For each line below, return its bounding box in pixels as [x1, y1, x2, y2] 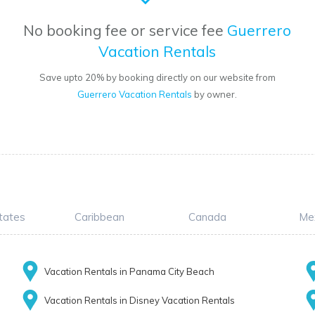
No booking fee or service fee [23, 21, 228, 40]
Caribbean [74, 210, 124, 224]
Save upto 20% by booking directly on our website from [39, 72, 276, 84]
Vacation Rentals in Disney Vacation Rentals [44, 295, 235, 307]
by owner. [192, 89, 238, 101]
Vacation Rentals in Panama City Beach [44, 266, 214, 278]
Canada [188, 210, 226, 224]
